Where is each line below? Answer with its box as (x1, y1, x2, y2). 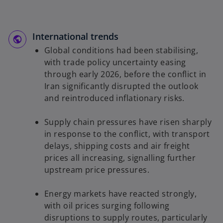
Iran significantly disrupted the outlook (44, 81, 199, 92)
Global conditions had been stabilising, (44, 45, 199, 56)
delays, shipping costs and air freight (44, 140, 190, 152)
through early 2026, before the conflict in (44, 69, 207, 80)
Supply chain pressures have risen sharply (44, 116, 212, 128)
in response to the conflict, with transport (44, 128, 210, 140)
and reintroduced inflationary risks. (44, 93, 185, 104)
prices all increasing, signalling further (44, 152, 196, 164)
